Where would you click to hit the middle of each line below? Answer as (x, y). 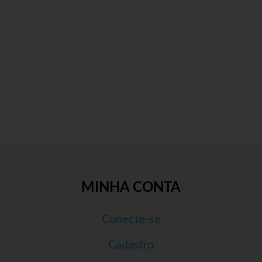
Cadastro (131, 245)
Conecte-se (131, 220)
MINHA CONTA (131, 188)
